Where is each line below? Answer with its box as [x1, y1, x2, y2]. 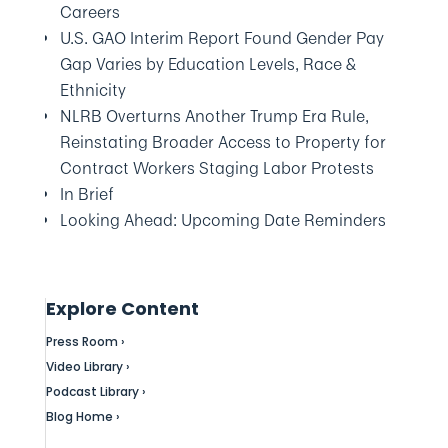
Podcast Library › [45, 383, 146, 400]
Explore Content [45, 296, 199, 321]
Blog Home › [45, 408, 120, 425]
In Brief [59, 182, 114, 206]
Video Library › [45, 358, 130, 375]
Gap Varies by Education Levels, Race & [59, 52, 356, 76]
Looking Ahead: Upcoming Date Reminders [59, 208, 386, 232]
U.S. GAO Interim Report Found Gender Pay [59, 26, 384, 50]
